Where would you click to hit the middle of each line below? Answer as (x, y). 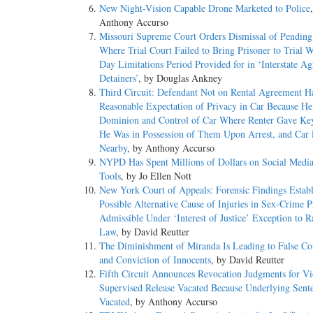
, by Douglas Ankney (180, 78)
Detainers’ (119, 78)
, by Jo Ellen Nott (156, 176)
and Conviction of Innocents (155, 260)
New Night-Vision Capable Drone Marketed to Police (205, 8)
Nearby (113, 148)
